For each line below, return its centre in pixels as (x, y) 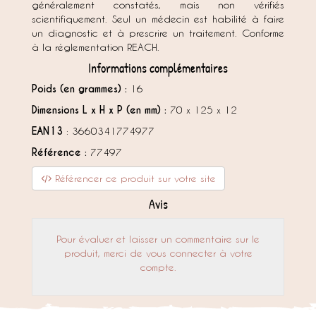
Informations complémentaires (158, 68)
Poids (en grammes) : (79, 89)
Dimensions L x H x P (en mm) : (99, 110)
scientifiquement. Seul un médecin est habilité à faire (158, 19)
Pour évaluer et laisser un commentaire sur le (158, 239)
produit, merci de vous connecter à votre (158, 253)
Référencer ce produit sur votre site (134, 178)
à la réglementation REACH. (96, 47)
